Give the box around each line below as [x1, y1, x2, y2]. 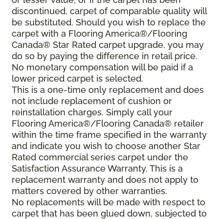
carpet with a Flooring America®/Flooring [12, 28, 187, 39]
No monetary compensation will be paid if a [12, 62, 193, 73]
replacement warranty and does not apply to [12, 175, 198, 185]
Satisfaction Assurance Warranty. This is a [12, 163, 183, 174]
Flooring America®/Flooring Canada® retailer [12, 118, 204, 129]
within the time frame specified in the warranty [12, 130, 207, 140]
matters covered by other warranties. [12, 186, 167, 197]
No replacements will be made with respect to [12, 197, 205, 208]
